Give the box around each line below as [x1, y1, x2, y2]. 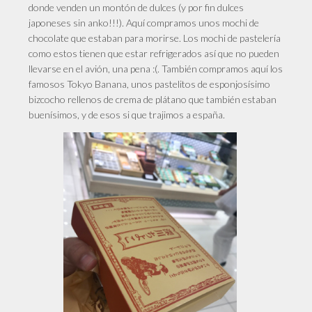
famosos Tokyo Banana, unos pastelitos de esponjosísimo [29, 77, 271, 90]
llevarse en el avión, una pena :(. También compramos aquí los [29, 62, 283, 75]
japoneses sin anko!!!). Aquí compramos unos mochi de [29, 16, 260, 29]
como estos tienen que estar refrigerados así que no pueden [29, 47, 280, 59]
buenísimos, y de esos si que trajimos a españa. [29, 108, 226, 120]
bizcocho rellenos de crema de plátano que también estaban [29, 93, 277, 105]
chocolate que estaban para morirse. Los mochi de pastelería [29, 31, 281, 44]
